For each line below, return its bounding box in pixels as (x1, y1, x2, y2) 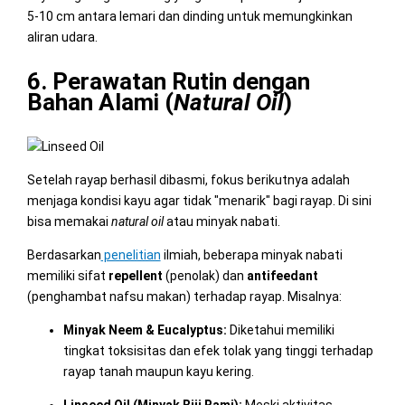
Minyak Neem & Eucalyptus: (62, 322, 227, 337)
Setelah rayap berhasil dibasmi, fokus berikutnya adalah (26, 172, 350, 187)
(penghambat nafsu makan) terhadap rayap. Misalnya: (26, 288, 342, 304)
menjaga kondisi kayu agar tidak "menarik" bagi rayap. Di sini (26, 193, 372, 208)
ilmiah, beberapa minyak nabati (160, 247, 343, 262)
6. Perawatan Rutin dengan (26, 67, 310, 95)
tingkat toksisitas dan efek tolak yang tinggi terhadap (62, 343, 373, 358)
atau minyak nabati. (163, 213, 280, 229)
